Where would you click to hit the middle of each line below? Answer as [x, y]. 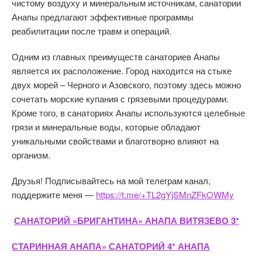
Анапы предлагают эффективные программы [103, 17]
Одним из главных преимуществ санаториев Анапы [116, 56]
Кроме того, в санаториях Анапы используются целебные [128, 113]
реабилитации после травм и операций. [92, 31]
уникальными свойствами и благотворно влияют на [115, 141]
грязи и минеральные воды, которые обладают [106, 127]
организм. [31, 155]
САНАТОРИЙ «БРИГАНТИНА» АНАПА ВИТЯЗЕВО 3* [127, 220]
